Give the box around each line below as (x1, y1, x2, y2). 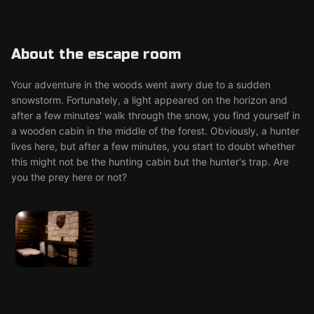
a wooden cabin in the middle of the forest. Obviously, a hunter (11, 125, 299, 137)
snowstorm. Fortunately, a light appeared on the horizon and (11, 94, 287, 106)
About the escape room (11, 46, 181, 63)
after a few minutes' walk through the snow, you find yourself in (11, 109, 300, 121)
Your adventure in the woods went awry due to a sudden (11, 78, 271, 90)
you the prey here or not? (11, 171, 127, 183)
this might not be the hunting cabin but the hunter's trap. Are (11, 156, 289, 168)
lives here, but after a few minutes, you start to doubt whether (11, 140, 295, 152)
